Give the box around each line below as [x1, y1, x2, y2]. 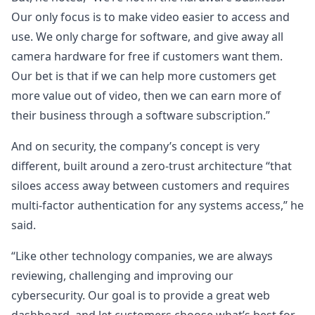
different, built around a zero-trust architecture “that [11, 158, 292, 174]
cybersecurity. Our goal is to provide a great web [11, 288, 270, 303]
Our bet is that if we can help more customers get [11, 68, 276, 84]
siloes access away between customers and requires [11, 178, 290, 193]
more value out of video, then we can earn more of [11, 88, 281, 103]
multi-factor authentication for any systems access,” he [11, 198, 304, 213]
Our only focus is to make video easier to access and [11, 9, 290, 25]
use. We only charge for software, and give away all [11, 29, 283, 44]
